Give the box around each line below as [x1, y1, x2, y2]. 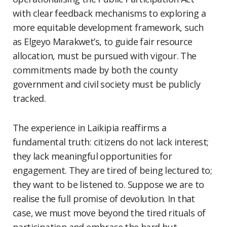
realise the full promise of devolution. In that [13, 193, 195, 205]
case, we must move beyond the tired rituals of [13, 207, 206, 219]
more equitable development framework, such [13, 21, 204, 33]
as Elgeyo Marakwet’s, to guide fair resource [13, 35, 193, 48]
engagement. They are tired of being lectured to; [13, 164, 212, 176]
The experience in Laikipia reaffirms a [13, 122, 167, 134]
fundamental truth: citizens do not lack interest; [13, 136, 209, 148]
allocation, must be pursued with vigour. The [13, 50, 197, 62]
